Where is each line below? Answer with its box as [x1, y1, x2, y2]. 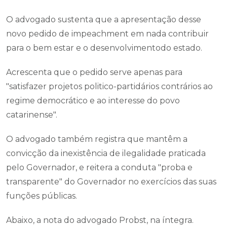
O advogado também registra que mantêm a [6, 134, 187, 144]
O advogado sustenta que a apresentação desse [6, 15, 201, 24]
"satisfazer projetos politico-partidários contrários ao [6, 82, 213, 91]
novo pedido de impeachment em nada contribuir [6, 29, 209, 39]
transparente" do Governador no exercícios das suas [6, 177, 216, 186]
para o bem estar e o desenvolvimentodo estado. [6, 43, 202, 53]
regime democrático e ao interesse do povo [6, 96, 180, 105]
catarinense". [6, 110, 57, 120]
